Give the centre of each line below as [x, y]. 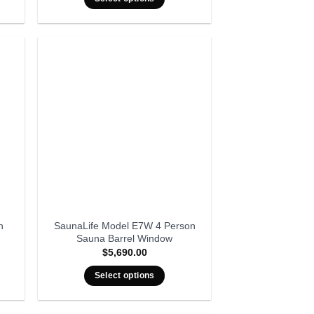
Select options [124, 275]
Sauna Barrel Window [125, 238]
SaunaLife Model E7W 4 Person [124, 225]
